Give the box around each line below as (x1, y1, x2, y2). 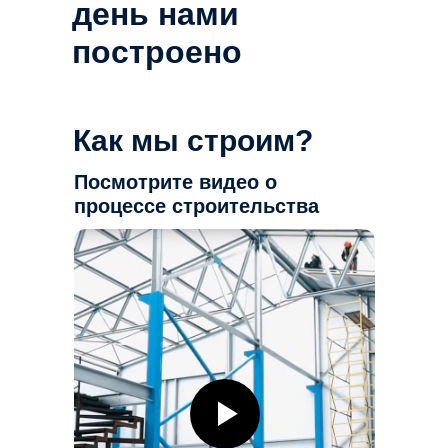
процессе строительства (74, 195, 319, 217)
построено (72, 34, 242, 70)
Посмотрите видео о (74, 171, 277, 193)
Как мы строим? (73, 124, 313, 157)
